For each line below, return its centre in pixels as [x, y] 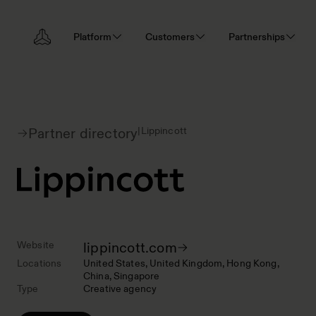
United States [114, 263]
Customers [170, 36]
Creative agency [120, 288]
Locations [39, 263]
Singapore [136, 276]
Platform [92, 36]
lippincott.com [130, 248]
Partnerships [257, 36]
